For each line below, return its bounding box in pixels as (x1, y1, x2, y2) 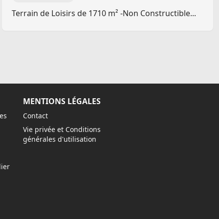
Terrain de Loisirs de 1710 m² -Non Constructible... (12, 8, 196, 19)
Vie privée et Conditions (23, 125, 101, 134)
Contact (23, 111, 48, 120)
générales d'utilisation (23, 134, 97, 144)
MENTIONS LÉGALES (23, 96, 101, 107)
